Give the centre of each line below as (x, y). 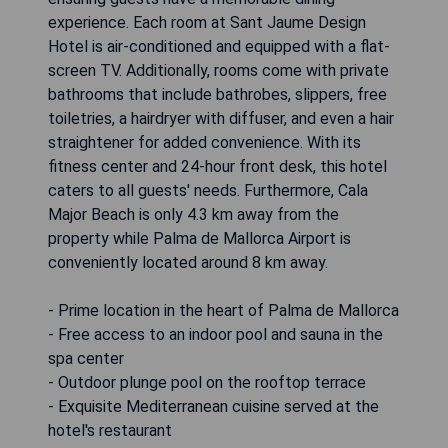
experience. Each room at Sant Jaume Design (207, 23)
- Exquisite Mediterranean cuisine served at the (213, 407)
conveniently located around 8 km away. (188, 263)
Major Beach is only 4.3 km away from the (193, 215)
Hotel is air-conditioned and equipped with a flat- (219, 47)
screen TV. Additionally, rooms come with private (218, 71)
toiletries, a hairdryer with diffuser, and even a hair (221, 119)
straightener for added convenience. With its (204, 143)
